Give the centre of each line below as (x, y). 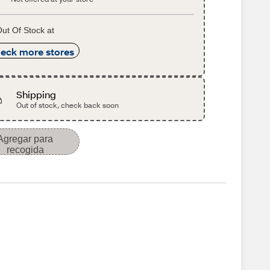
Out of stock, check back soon (68, 105)
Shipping (36, 94)
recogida (25, 150)
